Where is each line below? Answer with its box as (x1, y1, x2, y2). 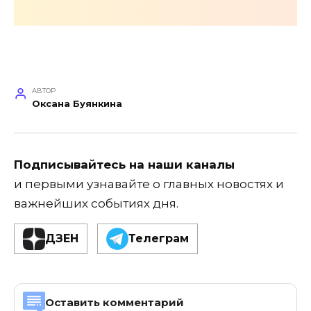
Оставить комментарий (45, 296, 184, 310)
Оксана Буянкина (31, 98, 122, 109)
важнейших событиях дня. (14, 196, 178, 210)
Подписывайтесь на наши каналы (14, 157, 235, 171)
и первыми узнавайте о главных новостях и (14, 176, 284, 191)
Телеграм (128, 232, 189, 246)
